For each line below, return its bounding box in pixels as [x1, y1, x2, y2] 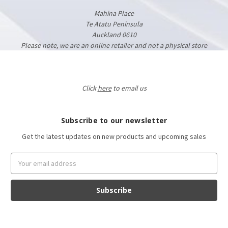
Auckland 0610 [92, 30, 136, 39]
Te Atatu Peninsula [85, 19, 142, 28]
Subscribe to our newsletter [61, 115, 167, 125]
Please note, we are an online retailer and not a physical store [21, 40, 207, 50]
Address [11, 163, 37, 173]
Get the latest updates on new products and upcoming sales [22, 131, 206, 141]
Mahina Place [94, 8, 134, 18]
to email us [111, 83, 147, 93]
